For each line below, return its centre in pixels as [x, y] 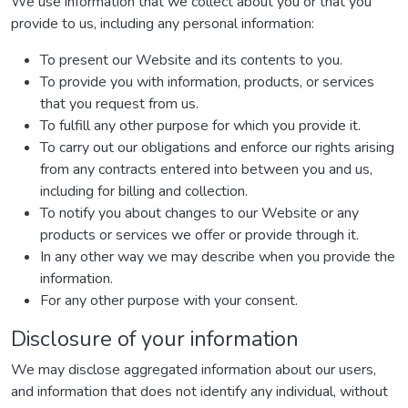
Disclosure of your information [155, 339]
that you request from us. [119, 104]
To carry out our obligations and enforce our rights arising [217, 148]
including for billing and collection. [144, 191]
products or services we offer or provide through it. [199, 235]
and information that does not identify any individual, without [199, 392]
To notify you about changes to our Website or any [199, 213]
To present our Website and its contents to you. [191, 60]
